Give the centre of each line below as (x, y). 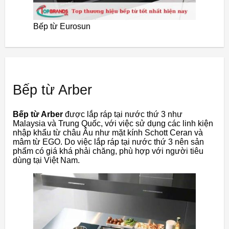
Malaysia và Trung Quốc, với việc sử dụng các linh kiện (113, 124)
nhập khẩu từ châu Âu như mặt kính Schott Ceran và (108, 133)
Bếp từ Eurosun (62, 27)
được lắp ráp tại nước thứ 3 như (123, 114)
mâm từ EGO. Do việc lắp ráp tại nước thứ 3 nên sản (108, 142)
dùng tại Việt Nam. (46, 161)
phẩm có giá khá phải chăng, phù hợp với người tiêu (108, 151)
